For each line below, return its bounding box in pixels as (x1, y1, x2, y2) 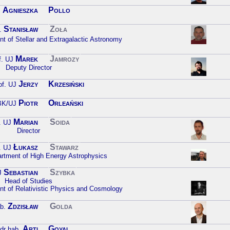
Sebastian (4, 168, 38, 177)
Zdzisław (8, 202, 38, 211)
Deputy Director (5, 64, 52, 72)
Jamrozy (50, 54, 79, 64)
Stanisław (4, 25, 38, 34)
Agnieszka (3, 6, 38, 15)
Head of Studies (5, 177, 52, 185)
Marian (13, 118, 38, 127)
